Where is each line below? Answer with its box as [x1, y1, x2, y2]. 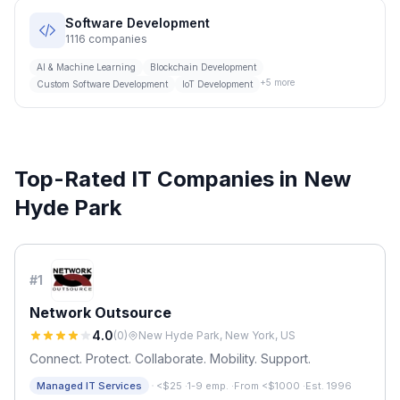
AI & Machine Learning [37, 62, 136, 72]
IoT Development [182, 79, 253, 89]
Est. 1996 [305, 379, 352, 392]
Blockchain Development [150, 62, 256, 72]
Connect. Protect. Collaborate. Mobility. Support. [29, 351, 311, 366]
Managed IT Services [37, 379, 142, 392]
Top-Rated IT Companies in [14, 166, 304, 192]
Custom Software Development [37, 79, 168, 89]
